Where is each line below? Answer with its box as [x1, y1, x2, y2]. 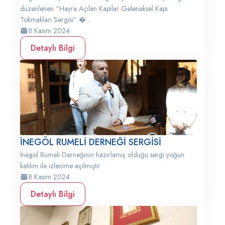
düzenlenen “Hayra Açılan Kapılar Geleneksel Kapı [20, 4, 168, 14]
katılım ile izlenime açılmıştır [20, 161, 100, 171]
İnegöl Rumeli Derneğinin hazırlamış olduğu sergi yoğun [20, 150, 184, 160]
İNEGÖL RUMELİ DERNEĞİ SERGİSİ [20, 136, 161, 149]
